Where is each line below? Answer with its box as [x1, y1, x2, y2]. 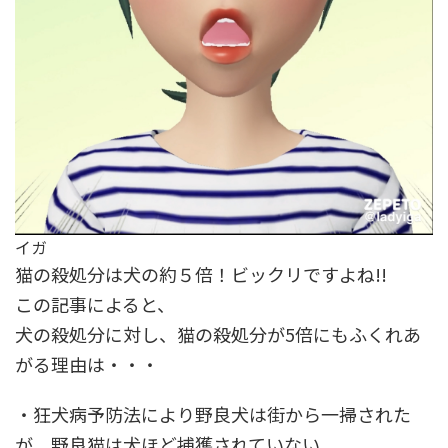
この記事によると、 [15, 290, 175, 317]
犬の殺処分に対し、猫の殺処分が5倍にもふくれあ [15, 320, 421, 347]
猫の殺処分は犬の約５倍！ [15, 260, 231, 287]
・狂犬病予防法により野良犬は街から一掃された [15, 400, 411, 427]
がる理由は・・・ [15, 350, 159, 377]
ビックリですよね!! [231, 260, 387, 287]
